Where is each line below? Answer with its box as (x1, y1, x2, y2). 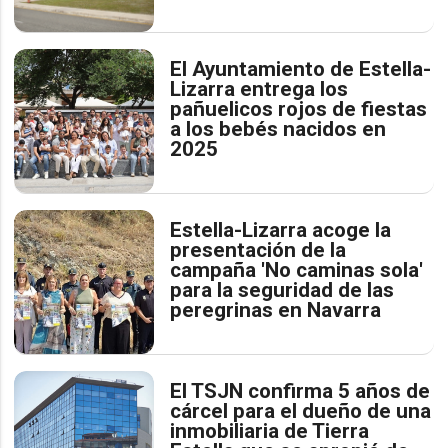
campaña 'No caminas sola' (170, 258, 424, 283)
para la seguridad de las (170, 278, 395, 303)
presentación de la (170, 238, 347, 263)
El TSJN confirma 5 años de (170, 379, 431, 404)
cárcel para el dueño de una (170, 399, 432, 424)
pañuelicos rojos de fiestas (170, 97, 428, 122)
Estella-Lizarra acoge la (170, 218, 392, 243)
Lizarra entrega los (170, 77, 349, 102)
